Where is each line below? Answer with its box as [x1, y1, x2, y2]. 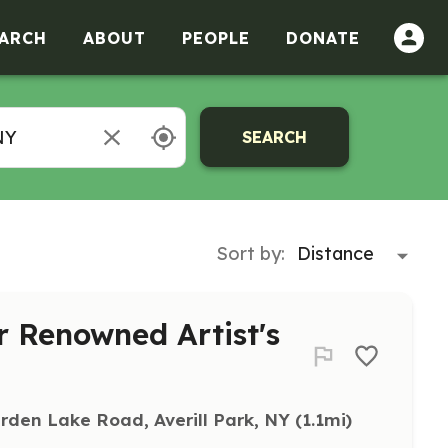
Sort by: [216, 241, 285, 265]
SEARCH [242, 127, 308, 148]
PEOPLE [182, 27, 250, 48]
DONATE [286, 27, 360, 48]
